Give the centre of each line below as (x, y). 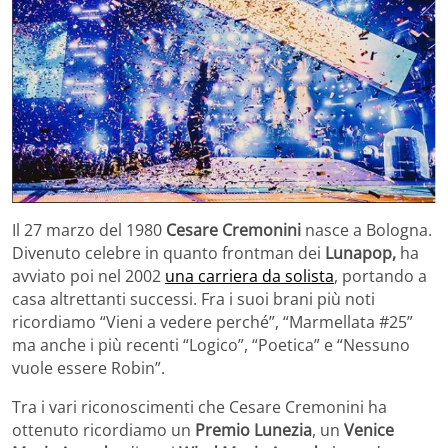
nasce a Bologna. (366, 230)
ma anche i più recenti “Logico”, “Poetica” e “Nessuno (211, 345)
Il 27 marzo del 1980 (89, 230)
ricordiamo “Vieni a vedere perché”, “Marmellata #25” (212, 322)
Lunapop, (362, 253)
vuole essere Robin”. (88, 368)
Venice (369, 430)
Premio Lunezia (253, 430)
